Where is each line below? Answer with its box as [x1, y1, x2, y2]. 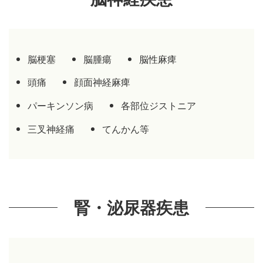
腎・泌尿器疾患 [74, 195, 189, 219]
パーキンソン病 [27, 99, 93, 112]
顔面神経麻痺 [73, 75, 130, 89]
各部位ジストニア [120, 99, 196, 112]
